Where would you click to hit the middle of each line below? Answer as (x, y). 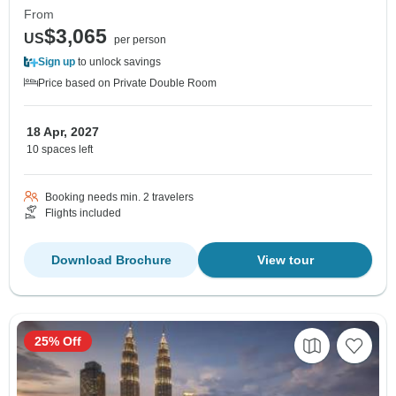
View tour (285, 260)
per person (140, 40)
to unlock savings (118, 62)
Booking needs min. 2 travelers (119, 198)
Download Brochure (111, 260)
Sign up (57, 62)
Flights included (83, 213)
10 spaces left (60, 150)
